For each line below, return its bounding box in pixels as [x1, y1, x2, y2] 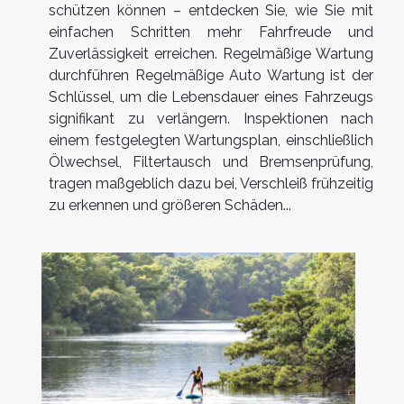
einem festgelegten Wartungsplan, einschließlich [49, 132, 373, 150]
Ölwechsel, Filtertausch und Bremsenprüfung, [49, 153, 373, 171]
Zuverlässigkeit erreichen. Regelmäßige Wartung [49, 45, 373, 63]
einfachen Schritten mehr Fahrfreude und [49, 23, 373, 41]
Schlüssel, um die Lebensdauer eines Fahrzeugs [49, 88, 373, 106]
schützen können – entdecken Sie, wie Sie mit [49, 2, 373, 20]
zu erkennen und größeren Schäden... [49, 197, 291, 215]
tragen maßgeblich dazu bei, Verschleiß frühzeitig [49, 175, 373, 193]
